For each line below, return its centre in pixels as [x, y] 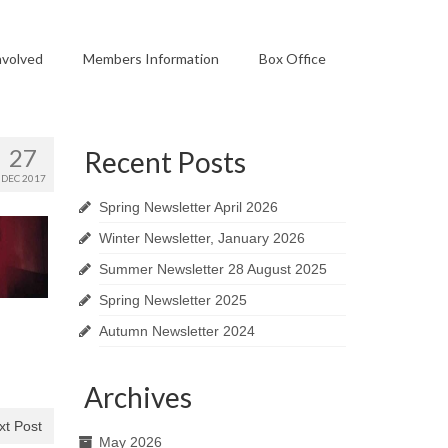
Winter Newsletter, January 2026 [201, 237]
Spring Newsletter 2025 [172, 299]
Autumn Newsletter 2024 [176, 330]
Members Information [150, 58]
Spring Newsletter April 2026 [188, 206]
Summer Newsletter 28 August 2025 [212, 268]
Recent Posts [164, 161]
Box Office [292, 58]
